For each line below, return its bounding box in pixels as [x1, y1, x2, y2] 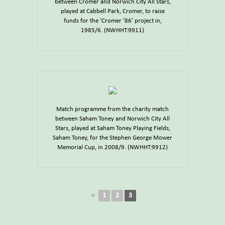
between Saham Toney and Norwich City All [55, 116, 170, 123]
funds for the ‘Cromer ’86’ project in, [63, 18, 162, 25]
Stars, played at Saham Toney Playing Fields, [55, 125, 170, 132]
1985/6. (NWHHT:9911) [81, 27, 144, 34]
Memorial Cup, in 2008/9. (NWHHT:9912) [57, 144, 168, 151]
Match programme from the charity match [56, 106, 169, 113]
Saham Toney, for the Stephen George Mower [53, 135, 172, 142]
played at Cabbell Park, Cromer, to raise [60, 8, 165, 15]
